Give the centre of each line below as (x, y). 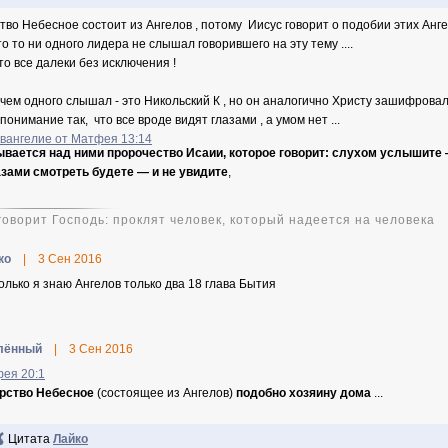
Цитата (30, 439)
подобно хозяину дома (302, 393)
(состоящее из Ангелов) (165, 393)
